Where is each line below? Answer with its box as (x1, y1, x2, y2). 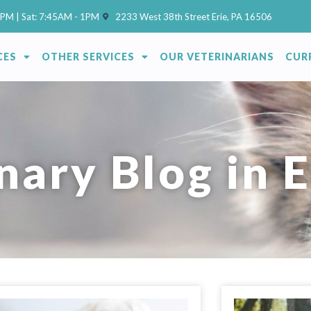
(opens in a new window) (98, 10, 198, 22)
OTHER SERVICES (41, 51, 135, 63)
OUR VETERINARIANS (159, 51, 274, 63)
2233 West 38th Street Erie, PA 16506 (115, 10, 273, 22)
